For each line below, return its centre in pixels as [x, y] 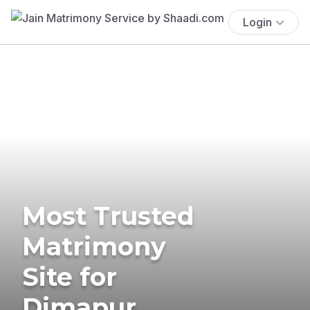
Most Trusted [108, 216]
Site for [70, 276]
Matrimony [94, 246]
